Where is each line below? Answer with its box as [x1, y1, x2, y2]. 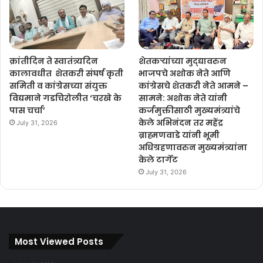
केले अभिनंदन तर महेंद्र [139, 116, 224, 129]
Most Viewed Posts [15, 235, 103, 248]
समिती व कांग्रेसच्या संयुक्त [9, 79, 107, 92]
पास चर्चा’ [9, 104, 45, 116]
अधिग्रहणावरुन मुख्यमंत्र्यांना [139, 141, 248, 153]
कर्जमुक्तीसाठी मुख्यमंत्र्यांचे [139, 104, 241, 116]
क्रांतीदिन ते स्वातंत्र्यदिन [9, 55, 98, 67]
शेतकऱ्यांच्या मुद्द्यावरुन [139, 55, 227, 67]
